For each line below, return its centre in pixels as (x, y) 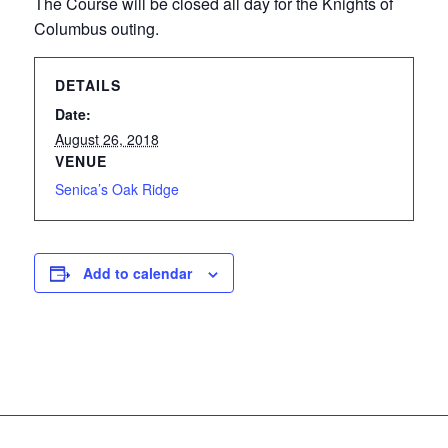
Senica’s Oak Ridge (116, 189)
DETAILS (87, 85)
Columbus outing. (96, 28)
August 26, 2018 (106, 139)
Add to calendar (137, 273)
